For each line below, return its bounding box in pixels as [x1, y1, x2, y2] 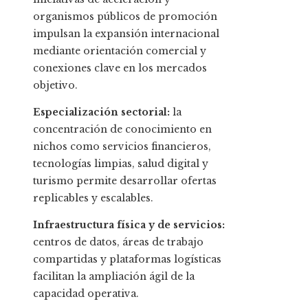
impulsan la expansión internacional [33, 27, 219, 41]
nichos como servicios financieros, [33, 140, 211, 153]
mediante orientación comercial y [33, 45, 206, 58]
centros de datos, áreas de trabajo [33, 236, 203, 249]
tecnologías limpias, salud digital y [33, 157, 208, 170]
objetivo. [33, 79, 78, 92]
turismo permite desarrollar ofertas [33, 175, 217, 188]
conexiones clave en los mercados [33, 62, 207, 75]
